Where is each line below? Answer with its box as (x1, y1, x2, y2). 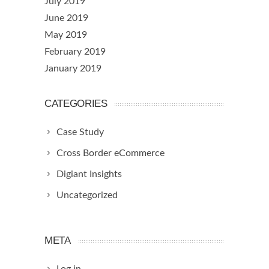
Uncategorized (56, 190, 118, 201)
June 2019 (44, 13, 88, 23)
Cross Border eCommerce (56, 148, 165, 159)
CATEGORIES (44, 98, 107, 110)
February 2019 (44, 47, 106, 57)
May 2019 (44, 30, 87, 40)
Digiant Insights (56, 169, 122, 180)
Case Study (56, 127, 104, 138)
